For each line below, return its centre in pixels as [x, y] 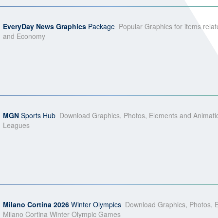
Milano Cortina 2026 [36, 204]
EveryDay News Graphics [45, 26]
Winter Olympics [95, 204]
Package [101, 26]
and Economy [24, 36]
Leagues [16, 125]
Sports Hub [37, 115]
